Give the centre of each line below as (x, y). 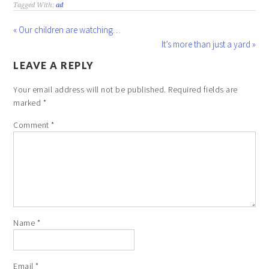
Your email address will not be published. (90, 90)
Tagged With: (35, 5)
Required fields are (203, 90)
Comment (32, 125)
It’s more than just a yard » (208, 44)
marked (28, 103)
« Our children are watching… (67, 30)
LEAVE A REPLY (54, 65)
